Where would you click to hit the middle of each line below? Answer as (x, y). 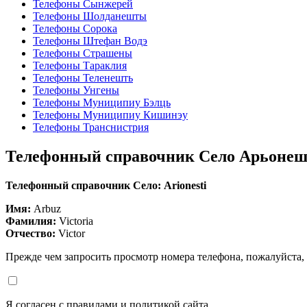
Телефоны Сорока (75, 29)
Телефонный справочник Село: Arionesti (106, 186)
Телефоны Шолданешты (90, 16)
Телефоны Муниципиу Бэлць (102, 103)
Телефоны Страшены (83, 53)
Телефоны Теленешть (83, 78)
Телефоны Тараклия (80, 66)
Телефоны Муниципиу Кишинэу (110, 115)
